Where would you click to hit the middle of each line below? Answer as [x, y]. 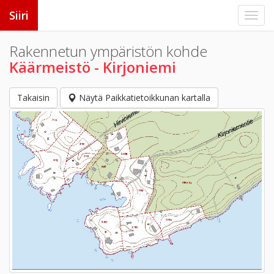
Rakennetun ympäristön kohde [108, 51]
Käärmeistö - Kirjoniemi [93, 67]
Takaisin [33, 98]
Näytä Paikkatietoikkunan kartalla [143, 98]
